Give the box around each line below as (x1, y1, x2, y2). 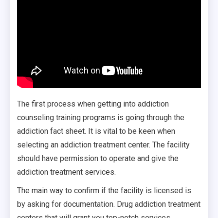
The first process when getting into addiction (17, 99, 169, 109)
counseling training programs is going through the (17, 112, 184, 122)
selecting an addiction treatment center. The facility (17, 140, 190, 149)
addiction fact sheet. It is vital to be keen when (17, 126, 175, 136)
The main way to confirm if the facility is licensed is (17, 185, 191, 195)
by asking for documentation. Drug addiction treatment (17, 199, 200, 209)
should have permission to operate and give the (17, 153, 179, 163)
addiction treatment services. (17, 167, 116, 177)
